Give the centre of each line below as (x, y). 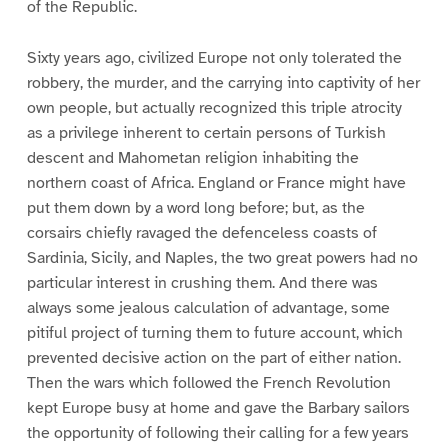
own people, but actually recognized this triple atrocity (214, 107)
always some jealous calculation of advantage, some (208, 307)
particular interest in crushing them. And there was (202, 282)
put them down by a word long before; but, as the (195, 207)
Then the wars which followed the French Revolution (208, 382)
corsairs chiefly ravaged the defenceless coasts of (201, 232)
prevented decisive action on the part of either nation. (213, 357)
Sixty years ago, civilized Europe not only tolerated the (214, 57)
